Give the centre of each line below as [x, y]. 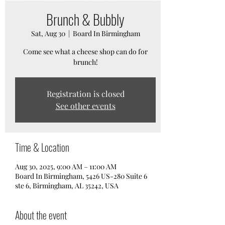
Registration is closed [85, 94]
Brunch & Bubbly [85, 19]
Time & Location [42, 147]
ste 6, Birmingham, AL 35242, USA [67, 186]
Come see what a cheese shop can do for [85, 51]
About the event [41, 215]
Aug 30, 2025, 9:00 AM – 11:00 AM [66, 166]
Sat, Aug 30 [48, 33]
